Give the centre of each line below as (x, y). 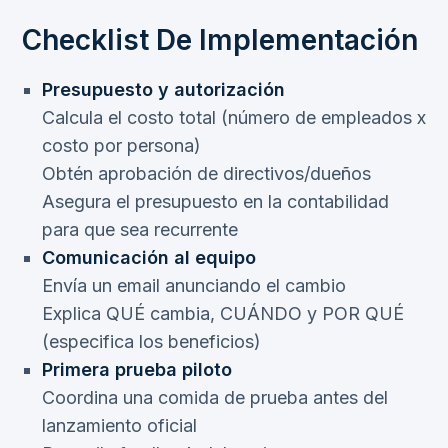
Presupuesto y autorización (163, 90)
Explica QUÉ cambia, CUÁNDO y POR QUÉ (223, 314)
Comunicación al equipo (149, 258)
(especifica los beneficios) (151, 342)
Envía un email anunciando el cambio (194, 286)
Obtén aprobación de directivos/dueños (206, 174)
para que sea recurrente (140, 230)
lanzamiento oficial (119, 426)
